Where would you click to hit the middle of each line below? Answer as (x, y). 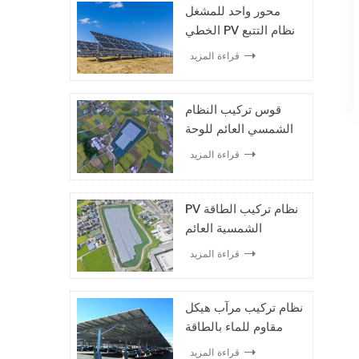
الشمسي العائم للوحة (240, 129)
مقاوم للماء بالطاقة (234, 327)
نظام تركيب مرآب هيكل (244, 307)
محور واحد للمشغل (233, 12)
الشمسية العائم (224, 228)
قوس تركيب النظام (234, 110)
